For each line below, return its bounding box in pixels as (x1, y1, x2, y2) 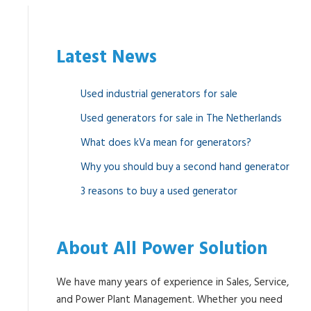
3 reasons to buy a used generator (81, 183, 237, 200)
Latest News (56, 43, 157, 72)
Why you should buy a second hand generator (81, 158, 289, 176)
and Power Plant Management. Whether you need (56, 291, 283, 308)
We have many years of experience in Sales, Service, (56, 274, 289, 291)
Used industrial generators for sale (81, 85, 237, 103)
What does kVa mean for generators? (81, 134, 251, 151)
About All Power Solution (56, 235, 267, 264)
